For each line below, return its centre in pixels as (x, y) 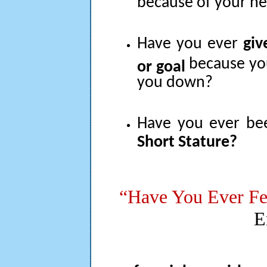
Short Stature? (187, 140)
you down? (175, 80)
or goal (161, 65)
